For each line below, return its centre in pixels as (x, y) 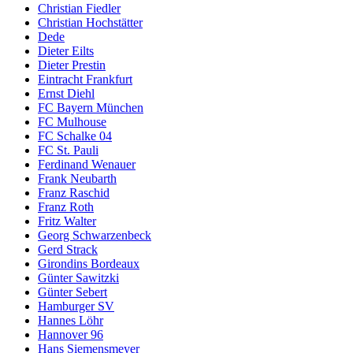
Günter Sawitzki (78, 278)
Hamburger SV (76, 307)
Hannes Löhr (71, 321)
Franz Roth (66, 207)
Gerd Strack (68, 250)
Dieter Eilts (66, 51)
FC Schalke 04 (75, 136)
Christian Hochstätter (90, 23)
